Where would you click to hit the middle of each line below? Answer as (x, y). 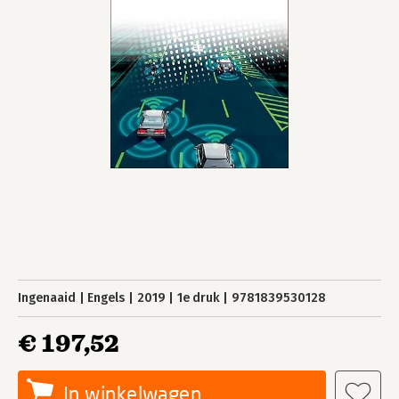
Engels (106, 298)
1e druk (198, 298)
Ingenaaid (47, 298)
